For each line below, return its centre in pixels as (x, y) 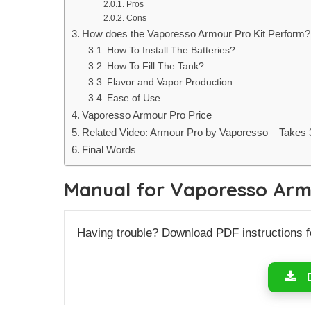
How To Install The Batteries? (171, 51)
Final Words (109, 150)
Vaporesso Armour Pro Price (147, 115)
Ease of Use (133, 99)
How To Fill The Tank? (155, 67)
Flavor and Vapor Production (169, 83)
